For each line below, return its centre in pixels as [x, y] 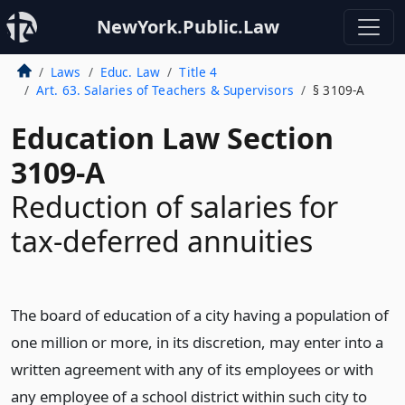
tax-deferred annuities [162, 241]
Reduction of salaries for [174, 207]
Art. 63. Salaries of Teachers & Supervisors [165, 90]
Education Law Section [172, 138]
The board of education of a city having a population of [200, 315]
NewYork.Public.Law [188, 27]
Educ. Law [130, 72]
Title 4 [198, 72]
